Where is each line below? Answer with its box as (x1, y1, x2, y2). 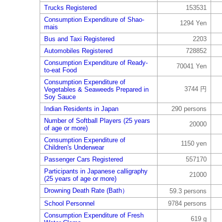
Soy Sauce (44, 93, 76, 101)
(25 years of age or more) (44, 175, 116, 182)
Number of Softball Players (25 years (44, 117, 150, 124)
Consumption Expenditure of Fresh (44, 212, 144, 219)
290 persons (171, 105, 207, 112)
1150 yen (180, 140, 207, 147)
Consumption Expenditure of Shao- (44, 16, 144, 23)
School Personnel (44, 200, 95, 207)
